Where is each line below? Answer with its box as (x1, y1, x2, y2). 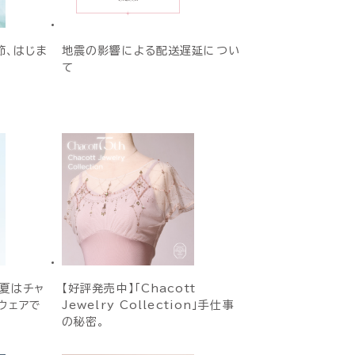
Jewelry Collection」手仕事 (61, 300, 235, 311)
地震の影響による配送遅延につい (61, 45, 240, 56)
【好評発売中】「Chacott (61, 283, 196, 294)
